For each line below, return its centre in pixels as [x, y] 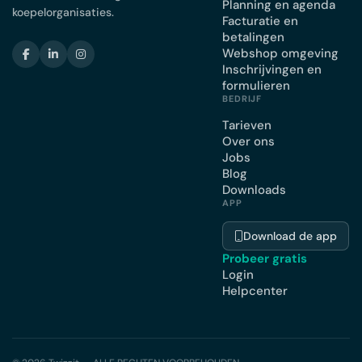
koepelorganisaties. [63, 12]
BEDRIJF [242, 99]
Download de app [290, 236]
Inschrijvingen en [272, 69]
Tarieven [247, 125]
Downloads [254, 190]
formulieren [256, 86]
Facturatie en [260, 21]
